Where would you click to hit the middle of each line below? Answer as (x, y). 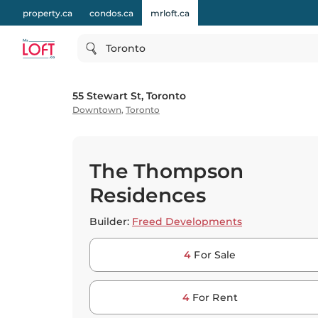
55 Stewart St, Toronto (129, 96)
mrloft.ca (170, 13)
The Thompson (167, 171)
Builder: (111, 221)
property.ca (48, 13)
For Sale (215, 255)
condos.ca (111, 13)
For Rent (215, 297)
